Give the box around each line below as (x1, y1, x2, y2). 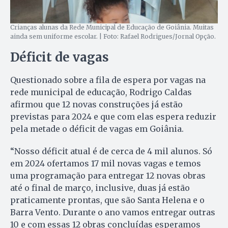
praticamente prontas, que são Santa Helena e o (10, 195, 205, 206)
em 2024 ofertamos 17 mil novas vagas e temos (10, 158, 201, 169)
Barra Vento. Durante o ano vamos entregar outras (10, 207, 215, 218)
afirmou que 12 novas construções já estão (10, 99, 183, 110)
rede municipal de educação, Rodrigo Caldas (10, 87, 192, 98)
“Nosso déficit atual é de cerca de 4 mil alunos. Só (10, 146, 212, 157)
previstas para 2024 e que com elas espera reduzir (10, 111, 216, 122)
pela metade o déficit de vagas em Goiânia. (10, 124, 184, 134)
